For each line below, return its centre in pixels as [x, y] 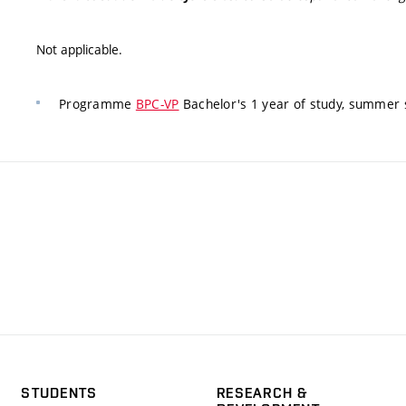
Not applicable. [79, 49]
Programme [97, 104]
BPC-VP [157, 104]
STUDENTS [59, 392]
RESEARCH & [262, 392]
